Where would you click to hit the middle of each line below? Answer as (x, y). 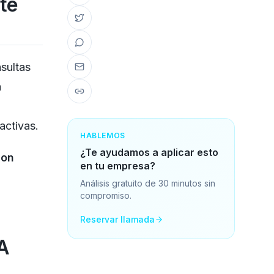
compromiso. (106, 195)
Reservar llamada (117, 219)
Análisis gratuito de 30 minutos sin (147, 183)
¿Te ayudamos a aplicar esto (149, 152)
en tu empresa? (117, 166)
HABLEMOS (102, 135)
